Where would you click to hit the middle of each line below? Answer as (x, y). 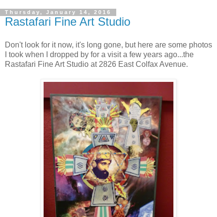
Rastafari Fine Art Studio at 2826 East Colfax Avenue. (96, 64)
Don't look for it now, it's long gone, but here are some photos (108, 45)
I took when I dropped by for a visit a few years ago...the (99, 55)
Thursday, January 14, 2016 (58, 12)
